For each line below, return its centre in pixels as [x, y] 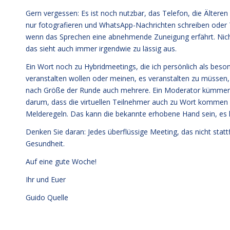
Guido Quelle [47, 197]
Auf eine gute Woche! [61, 161]
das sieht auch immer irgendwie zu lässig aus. [101, 49]
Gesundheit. [45, 143]
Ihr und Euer [46, 179]
